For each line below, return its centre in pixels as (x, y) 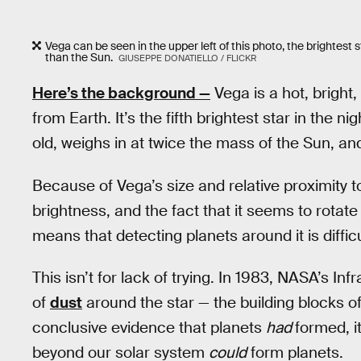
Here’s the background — (121, 93)
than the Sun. (80, 58)
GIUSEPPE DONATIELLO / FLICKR (187, 58)
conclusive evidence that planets (149, 328)
